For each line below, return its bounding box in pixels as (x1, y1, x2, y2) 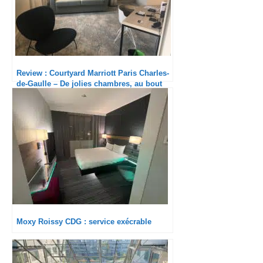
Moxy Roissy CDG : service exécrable (16, 217, 151, 227)
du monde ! (16, 90, 58, 99)
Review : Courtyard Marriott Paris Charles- (16, 69, 169, 78)
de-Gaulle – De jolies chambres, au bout (16, 79, 162, 89)
